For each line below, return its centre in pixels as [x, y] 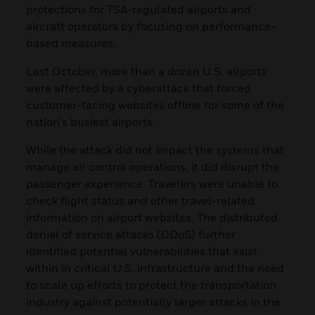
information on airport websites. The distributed [152, 217]
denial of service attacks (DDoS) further [131, 234]
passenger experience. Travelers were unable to [152, 183]
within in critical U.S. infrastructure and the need [155, 268]
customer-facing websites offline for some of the [155, 104]
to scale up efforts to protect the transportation [152, 284]
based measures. [71, 43]
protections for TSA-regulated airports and [139, 9]
